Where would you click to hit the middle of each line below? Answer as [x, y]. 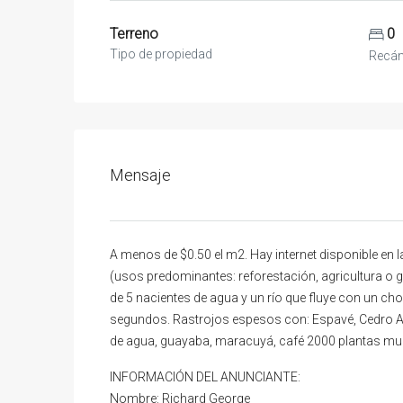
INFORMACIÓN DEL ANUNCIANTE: [205, 376]
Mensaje [140, 175]
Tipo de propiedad [161, 54]
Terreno [134, 33]
